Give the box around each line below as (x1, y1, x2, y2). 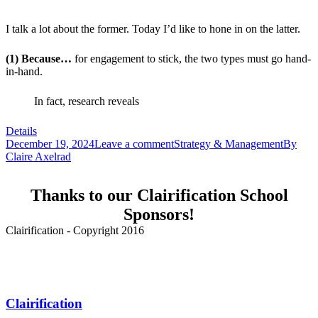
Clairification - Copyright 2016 (6, 224, 144, 237)
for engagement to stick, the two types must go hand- (72, 53, 311, 65)
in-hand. (6, 65, 43, 78)
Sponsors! (124, 205, 194, 224)
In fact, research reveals (34, 95, 139, 108)
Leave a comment (94, 138, 174, 150)
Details (6, 125, 37, 138)
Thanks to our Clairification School (30, 186, 288, 205)
